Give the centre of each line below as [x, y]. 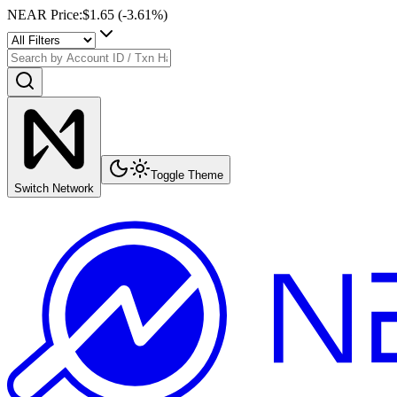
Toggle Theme [187, 175]
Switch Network [54, 188]
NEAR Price [43, 15]
